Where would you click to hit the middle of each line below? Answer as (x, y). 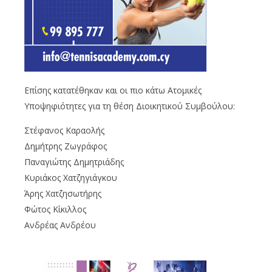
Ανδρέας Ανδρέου (60, 225)
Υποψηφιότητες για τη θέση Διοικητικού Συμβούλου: (130, 106)
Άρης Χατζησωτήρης (63, 194)
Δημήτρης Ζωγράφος (66, 146)
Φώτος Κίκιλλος (55, 209)
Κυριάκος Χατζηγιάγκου (71, 178)
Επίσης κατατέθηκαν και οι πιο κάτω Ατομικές (113, 90)
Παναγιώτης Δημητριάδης (74, 162)
